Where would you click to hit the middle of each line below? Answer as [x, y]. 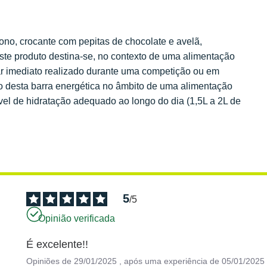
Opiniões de [50, 261]
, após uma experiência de [171, 261]
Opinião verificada [77, 219]
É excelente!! [58, 244]
